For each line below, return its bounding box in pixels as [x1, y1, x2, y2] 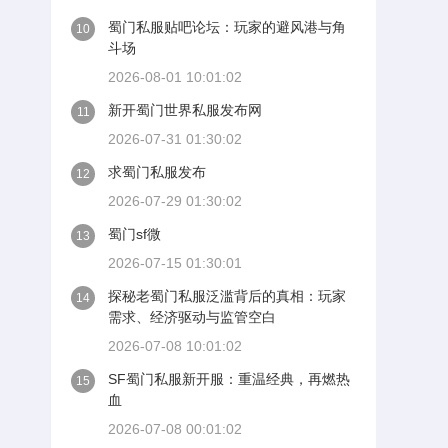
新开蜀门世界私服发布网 [108, 102, 262, 118]
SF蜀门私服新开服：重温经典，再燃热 [108, 371, 350, 387]
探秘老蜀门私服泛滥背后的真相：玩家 [108, 288, 346, 304]
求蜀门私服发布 [108, 164, 206, 180]
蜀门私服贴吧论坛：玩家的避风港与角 [108, 19, 346, 35]
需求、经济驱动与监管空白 [108, 309, 276, 325]
